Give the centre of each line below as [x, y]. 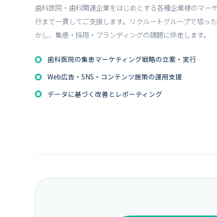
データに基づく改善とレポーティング [105, 94]
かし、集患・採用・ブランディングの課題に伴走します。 [123, 34]
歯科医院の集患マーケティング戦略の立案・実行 [122, 59]
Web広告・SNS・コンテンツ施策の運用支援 [115, 76]
